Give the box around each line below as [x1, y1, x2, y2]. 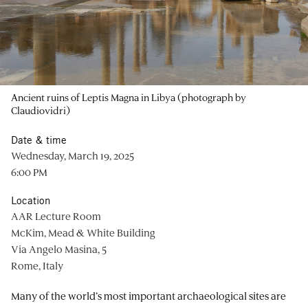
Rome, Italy [11, 258, 63, 272]
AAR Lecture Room [11, 208, 101, 223]
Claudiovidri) [11, 103, 70, 117]
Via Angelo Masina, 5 [11, 241, 107, 256]
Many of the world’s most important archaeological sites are [11, 288, 286, 302]
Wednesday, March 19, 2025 [11, 148, 134, 162]
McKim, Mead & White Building [11, 225, 155, 239]
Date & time [11, 133, 67, 146]
